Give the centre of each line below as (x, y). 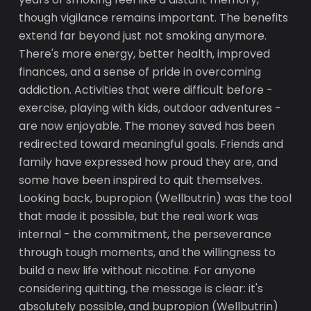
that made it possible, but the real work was (139, 216)
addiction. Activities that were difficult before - (146, 90)
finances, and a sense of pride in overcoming (140, 72)
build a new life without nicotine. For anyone (137, 270)
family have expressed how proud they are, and (149, 162)
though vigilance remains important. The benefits (154, 18)
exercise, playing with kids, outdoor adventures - (150, 108)
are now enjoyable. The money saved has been (147, 126)
